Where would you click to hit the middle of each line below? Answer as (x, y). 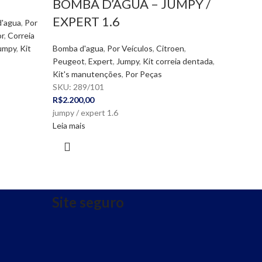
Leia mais (69, 125)
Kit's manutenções (87, 74)
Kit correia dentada (177, 61)
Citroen (170, 48)
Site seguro (88, 202)
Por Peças (143, 74)
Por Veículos (130, 48)
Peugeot (68, 61)
